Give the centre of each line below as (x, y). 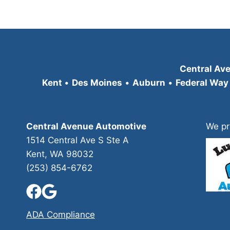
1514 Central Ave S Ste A (78, 140)
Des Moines (97, 83)
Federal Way (202, 83)
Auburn (149, 83)
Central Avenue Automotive (86, 127)
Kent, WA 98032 (60, 154)
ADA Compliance (61, 215)
